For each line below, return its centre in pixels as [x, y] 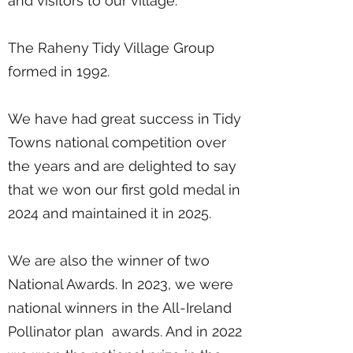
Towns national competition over [117, 142]
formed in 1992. [59, 71]
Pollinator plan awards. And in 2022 [125, 331]
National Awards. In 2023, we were [121, 284]
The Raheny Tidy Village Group [111, 48]
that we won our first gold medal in [124, 190]
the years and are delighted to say [122, 166]
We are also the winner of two [109, 260]
